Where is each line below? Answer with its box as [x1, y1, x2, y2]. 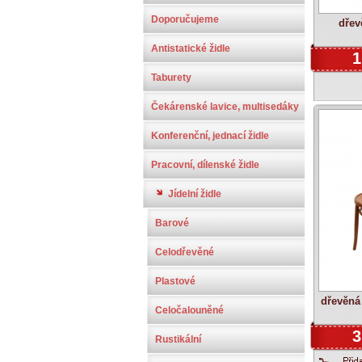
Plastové [155, 276, 196, 287]
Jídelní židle [168, 188, 221, 200]
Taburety [151, 72, 192, 83]
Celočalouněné [155, 305, 224, 316]
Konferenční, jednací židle [151, 130, 269, 141]
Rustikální [155, 334, 201, 345]
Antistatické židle [151, 43, 230, 54]
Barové [155, 217, 189, 229]
